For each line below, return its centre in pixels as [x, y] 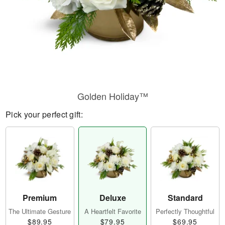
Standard [185, 198]
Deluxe [113, 198]
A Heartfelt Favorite [113, 211]
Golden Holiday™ [113, 96]
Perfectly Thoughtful [185, 211]
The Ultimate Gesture [40, 211]
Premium [40, 198]
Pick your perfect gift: [44, 114]
